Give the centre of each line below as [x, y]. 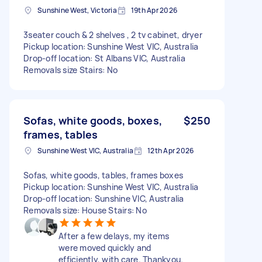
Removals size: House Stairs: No [85, 210]
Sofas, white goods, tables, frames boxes [103, 175]
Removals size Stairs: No [70, 70]
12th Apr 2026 [171, 150]
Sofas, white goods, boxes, [93, 120]
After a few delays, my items [114, 236]
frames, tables [61, 134]
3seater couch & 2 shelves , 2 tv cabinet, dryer [113, 35]
